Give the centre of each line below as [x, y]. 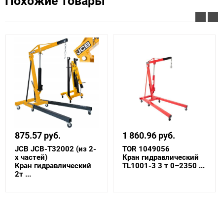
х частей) [31, 157]
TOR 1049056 [146, 149]
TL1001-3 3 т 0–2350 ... [164, 166]
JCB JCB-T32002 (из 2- [55, 149]
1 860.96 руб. [149, 135]
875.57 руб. [38, 135]
